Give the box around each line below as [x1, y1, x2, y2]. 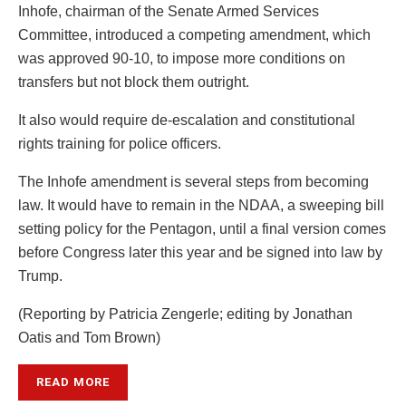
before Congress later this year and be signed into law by [18, 245, 382, 261]
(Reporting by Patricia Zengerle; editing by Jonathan [18, 306, 353, 323]
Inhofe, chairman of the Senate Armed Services [18, 4, 319, 20]
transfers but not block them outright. [18, 74, 249, 91]
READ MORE [36, 375, 110, 390]
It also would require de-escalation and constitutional [18, 112, 355, 129]
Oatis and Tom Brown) [18, 330, 160, 346]
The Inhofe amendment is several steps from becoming [18, 174, 369, 190]
